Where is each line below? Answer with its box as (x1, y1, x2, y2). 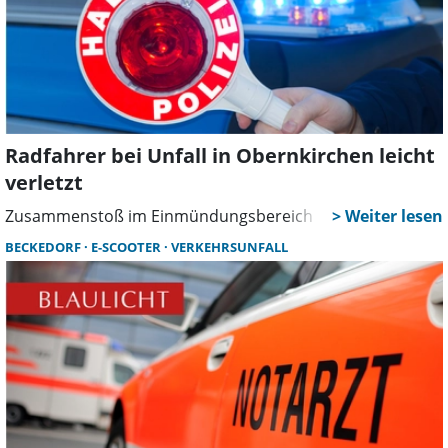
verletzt (5, 169, 83, 197)
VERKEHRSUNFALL (171, 238, 288, 257)
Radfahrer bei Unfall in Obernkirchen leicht (5, 142, 435, 170)
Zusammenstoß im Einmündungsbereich (5, 205, 313, 228)
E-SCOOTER (91, 238, 164, 257)
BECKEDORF (5, 238, 84, 257)
